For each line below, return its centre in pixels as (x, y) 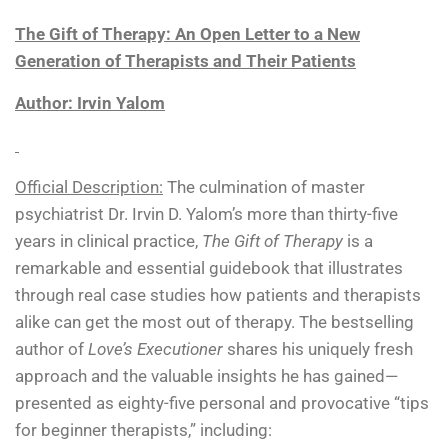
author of (51, 349)
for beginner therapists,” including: (143, 430)
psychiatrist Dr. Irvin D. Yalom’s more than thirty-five (206, 214)
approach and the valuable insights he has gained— (206, 376)
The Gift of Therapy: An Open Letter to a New (187, 34)
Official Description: (89, 187)
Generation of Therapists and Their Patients (185, 61)
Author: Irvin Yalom (90, 103)
